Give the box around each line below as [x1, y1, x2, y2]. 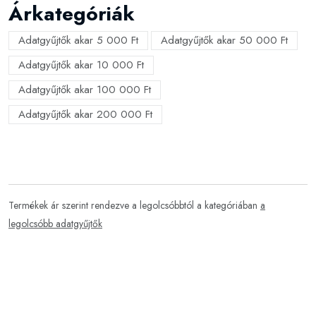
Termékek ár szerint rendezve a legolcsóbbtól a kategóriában [8, 198, 260, 212]
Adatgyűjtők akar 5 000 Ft [18, 32, 138, 48]
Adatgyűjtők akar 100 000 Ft [18, 82, 151, 97]
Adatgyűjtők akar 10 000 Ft [18, 57, 144, 73]
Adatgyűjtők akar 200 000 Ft [18, 107, 152, 122]
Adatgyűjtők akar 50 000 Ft [161, 32, 288, 48]
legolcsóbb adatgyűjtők [8, 217, 102, 231]
